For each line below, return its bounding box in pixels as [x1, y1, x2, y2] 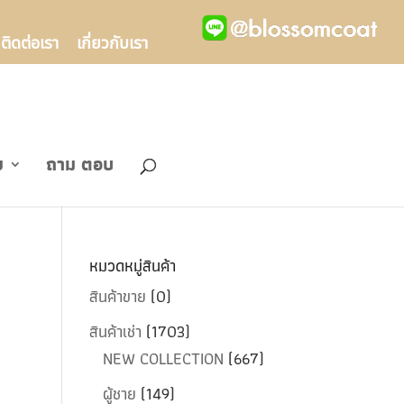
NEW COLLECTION [102, 345, 224, 372]
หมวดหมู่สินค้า [88, 252, 176, 279]
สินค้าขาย [88, 283, 146, 309]
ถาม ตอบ [46, 150, 114, 179]
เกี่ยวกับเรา [77, 31, 148, 56]
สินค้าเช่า [88, 318, 142, 344]
